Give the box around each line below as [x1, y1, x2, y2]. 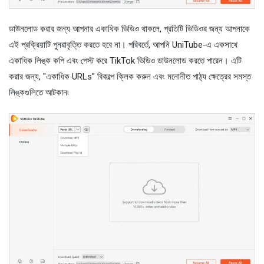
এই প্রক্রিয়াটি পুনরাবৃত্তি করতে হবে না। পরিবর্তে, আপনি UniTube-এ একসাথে [9, 39, 237, 51]
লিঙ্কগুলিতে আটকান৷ [9, 87, 68, 98]
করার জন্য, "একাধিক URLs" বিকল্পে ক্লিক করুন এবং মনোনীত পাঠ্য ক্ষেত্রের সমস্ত [9, 71, 251, 82]
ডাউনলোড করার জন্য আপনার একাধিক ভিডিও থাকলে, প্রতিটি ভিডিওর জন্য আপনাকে [9, 24, 250, 35]
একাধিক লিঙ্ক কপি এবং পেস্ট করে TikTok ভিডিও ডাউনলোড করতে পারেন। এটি [9, 55, 242, 67]
